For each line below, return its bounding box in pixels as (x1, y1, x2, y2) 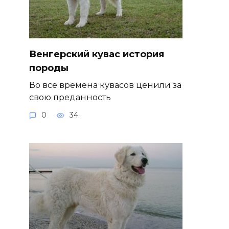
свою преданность (29, 92, 111, 103)
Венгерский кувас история (29, 48, 164, 60)
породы (29, 62, 68, 74)
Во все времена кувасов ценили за (29, 80, 181, 90)
